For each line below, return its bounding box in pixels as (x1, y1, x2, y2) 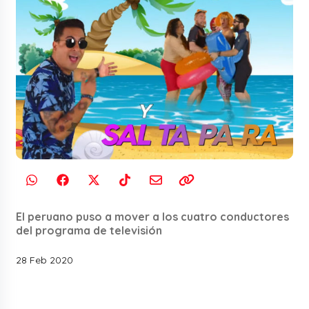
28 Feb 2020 (16, 253, 74, 266)
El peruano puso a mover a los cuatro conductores (16, 209, 290, 223)
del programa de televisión (16, 223, 163, 237)
